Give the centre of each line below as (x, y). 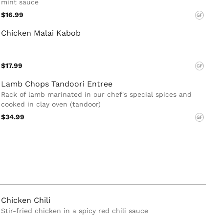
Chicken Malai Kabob (41, 33)
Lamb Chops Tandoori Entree (57, 84)
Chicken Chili (26, 200)
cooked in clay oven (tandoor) (51, 104)
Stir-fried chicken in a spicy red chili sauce (75, 210)
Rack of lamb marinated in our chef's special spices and (96, 95)
